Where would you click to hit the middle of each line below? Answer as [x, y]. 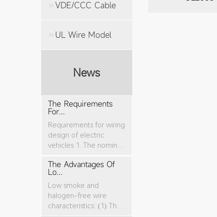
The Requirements [80, 104]
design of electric [76, 135]
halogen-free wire [77, 196]
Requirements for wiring [86, 125]
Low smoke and [73, 186]
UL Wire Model [84, 34]
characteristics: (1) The [84, 206]
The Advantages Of [81, 164]
